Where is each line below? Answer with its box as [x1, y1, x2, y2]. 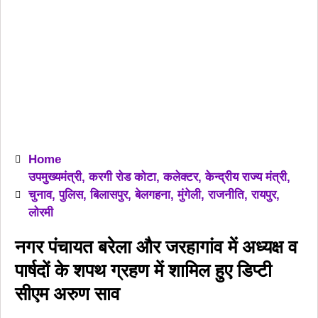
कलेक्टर [163, 170, 198, 184]
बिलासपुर [90, 188, 128, 202]
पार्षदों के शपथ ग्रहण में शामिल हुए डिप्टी [15, 260, 272, 281]
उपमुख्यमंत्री [28, 170, 82, 184]
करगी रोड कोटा [89, 170, 156, 184]
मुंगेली [177, 188, 201, 202]
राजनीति [208, 188, 244, 202]
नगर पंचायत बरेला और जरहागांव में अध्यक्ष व [15, 236, 297, 258]
